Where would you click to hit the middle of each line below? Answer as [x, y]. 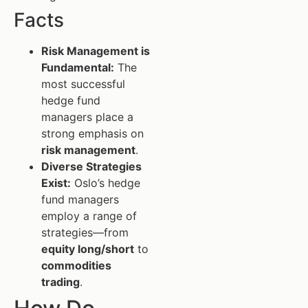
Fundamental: [78, 67]
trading [60, 282]
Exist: [56, 183]
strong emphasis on [92, 133]
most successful [83, 84]
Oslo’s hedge [106, 183]
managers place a [87, 117]
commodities [76, 265]
